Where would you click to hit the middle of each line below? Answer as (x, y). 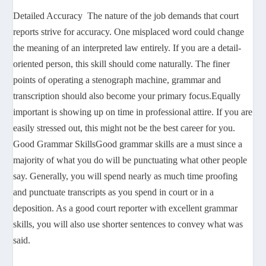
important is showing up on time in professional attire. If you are (133, 112)
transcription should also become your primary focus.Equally (127, 96)
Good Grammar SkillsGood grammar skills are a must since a (128, 144)
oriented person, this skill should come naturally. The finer (122, 64)
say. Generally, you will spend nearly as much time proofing (126, 176)
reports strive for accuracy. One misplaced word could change (129, 32)
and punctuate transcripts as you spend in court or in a (114, 192)
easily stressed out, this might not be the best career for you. (124, 128)
